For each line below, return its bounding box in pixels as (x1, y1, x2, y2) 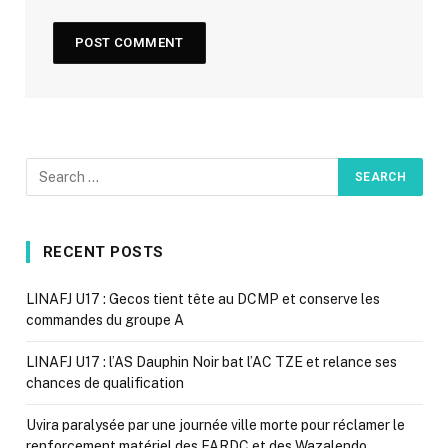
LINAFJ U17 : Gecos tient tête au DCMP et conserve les (26, 290, 380, 307)
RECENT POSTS (43, 242, 164, 261)
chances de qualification (26, 374, 184, 391)
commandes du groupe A (26, 311, 184, 328)
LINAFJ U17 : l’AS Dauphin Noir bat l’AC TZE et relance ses (26, 353, 397, 370)
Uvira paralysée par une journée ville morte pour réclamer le (26, 416, 405, 433)
